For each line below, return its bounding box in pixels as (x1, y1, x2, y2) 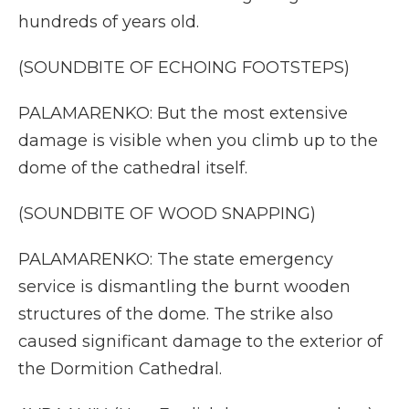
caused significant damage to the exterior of (18, 331, 383, 351)
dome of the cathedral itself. (18, 158, 247, 178)
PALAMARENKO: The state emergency (18, 249, 333, 269)
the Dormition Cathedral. (18, 359, 222, 379)
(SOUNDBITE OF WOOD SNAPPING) (18, 204, 316, 224)
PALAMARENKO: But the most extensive (18, 103, 348, 123)
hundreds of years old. (18, 12, 199, 32)
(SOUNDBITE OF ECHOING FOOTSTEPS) (18, 58, 350, 78)
